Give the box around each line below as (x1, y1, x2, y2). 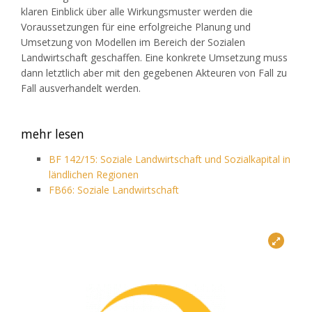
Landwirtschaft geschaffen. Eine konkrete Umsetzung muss (21, 51, 288, 65)
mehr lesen (21, 125, 84, 143)
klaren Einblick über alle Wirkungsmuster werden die (21, 5, 253, 19)
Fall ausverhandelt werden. (21, 81, 141, 95)
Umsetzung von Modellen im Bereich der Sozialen (21, 36, 245, 49)
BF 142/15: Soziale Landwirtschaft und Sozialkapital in (49, 153, 290, 166)
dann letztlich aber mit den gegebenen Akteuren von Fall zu (21, 66, 287, 80)
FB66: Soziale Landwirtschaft (49, 183, 179, 197)
